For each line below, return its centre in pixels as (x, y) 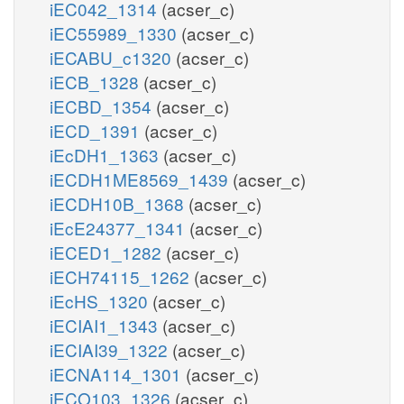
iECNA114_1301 (118, 373)
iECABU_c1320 (113, 57)
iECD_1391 (97, 130)
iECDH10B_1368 (119, 203)
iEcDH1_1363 (106, 154)
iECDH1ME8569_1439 (141, 179)
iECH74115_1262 (122, 276)
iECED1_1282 (108, 252)
